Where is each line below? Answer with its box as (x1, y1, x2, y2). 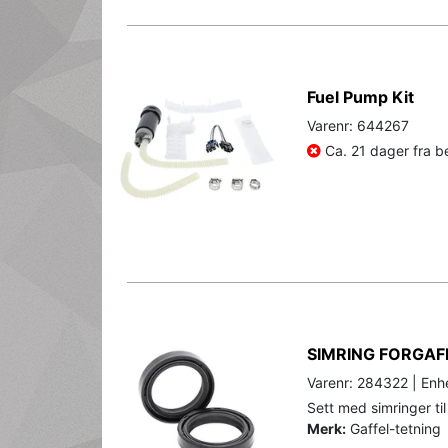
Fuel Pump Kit (307, 86, 414, 107)
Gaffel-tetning (346, 419, 441, 437)
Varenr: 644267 (307, 116, 409, 134)
